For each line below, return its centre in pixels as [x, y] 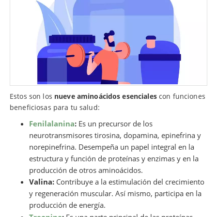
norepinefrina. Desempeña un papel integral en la [112, 147]
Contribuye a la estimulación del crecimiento [129, 182]
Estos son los [32, 96]
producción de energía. [67, 205]
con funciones [181, 96]
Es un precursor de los [115, 123]
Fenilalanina [52, 123]
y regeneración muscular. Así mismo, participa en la [115, 194]
